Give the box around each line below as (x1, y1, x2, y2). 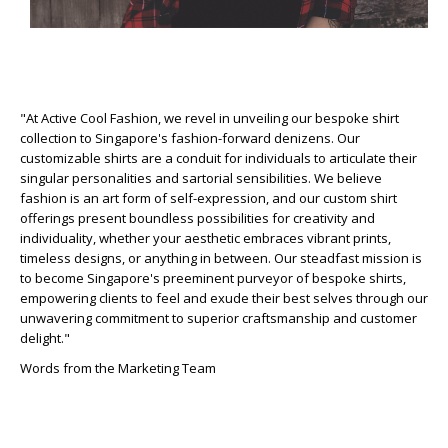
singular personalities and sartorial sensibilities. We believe (20, 169, 382, 187)
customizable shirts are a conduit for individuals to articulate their (20, 149, 417, 167)
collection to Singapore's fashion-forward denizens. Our (20, 129, 360, 147)
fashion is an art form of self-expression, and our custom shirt (20, 189, 397, 207)
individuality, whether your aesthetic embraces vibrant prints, (20, 229, 391, 247)
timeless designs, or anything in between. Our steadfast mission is (20, 249, 422, 267)
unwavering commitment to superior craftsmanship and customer (20, 309, 417, 327)
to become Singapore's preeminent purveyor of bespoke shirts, (20, 269, 406, 287)
